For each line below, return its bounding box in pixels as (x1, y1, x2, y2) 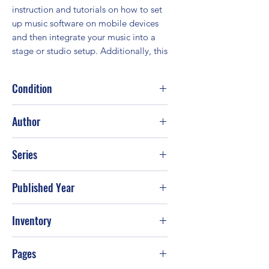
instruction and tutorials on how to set (12, 3, 162, 15)
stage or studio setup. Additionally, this (12, 44, 168, 56)
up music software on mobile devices (12, 17, 159, 29)
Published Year (12, 179, 74, 195)
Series (12, 146, 37, 162)
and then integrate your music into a (12, 31, 156, 43)
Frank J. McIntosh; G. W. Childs (12, 138, 136, 150)
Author (12, 113, 40, 129)
